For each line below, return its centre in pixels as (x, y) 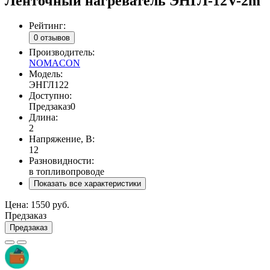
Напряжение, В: (62, 139)
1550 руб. (50, 204)
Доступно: (50, 95)
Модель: (46, 74)
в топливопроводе (67, 171)
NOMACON (55, 63)
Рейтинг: (47, 26)
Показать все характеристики (87, 183)
